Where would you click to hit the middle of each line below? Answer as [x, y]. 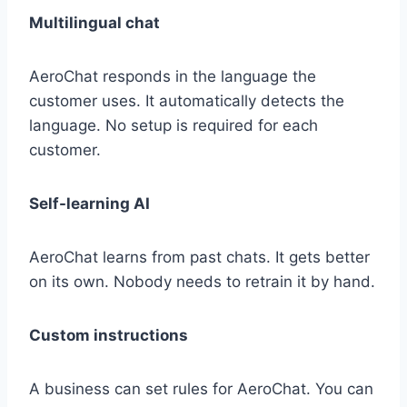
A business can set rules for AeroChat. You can [201, 389]
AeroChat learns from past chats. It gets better [199, 258]
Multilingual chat [94, 23]
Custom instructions [109, 336]
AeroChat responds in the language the [173, 77]
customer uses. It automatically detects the [187, 101]
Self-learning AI [89, 204]
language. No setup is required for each [174, 126]
